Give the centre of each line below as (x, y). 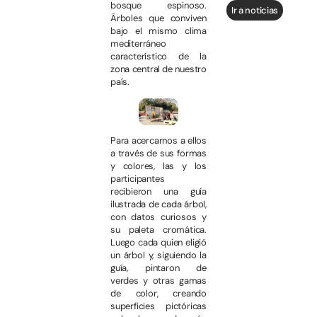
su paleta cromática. (158, 229)
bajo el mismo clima (158, 31)
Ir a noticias (255, 10)
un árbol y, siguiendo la (158, 255)
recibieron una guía (158, 191)
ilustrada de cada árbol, (158, 204)
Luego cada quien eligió (158, 242)
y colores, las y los (158, 166)
